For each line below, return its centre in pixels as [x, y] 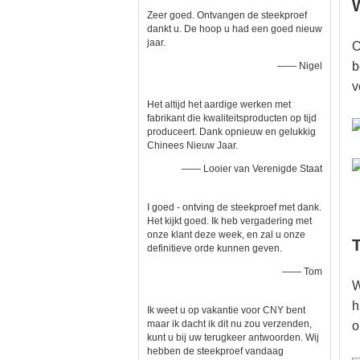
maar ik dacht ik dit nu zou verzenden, [229, 324]
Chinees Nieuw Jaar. [192, 145]
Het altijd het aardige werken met [219, 104]
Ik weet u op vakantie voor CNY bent [226, 310]
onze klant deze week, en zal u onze [226, 235]
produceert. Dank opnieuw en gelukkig [231, 132]
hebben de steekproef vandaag [215, 351]
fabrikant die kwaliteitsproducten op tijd [232, 118]
